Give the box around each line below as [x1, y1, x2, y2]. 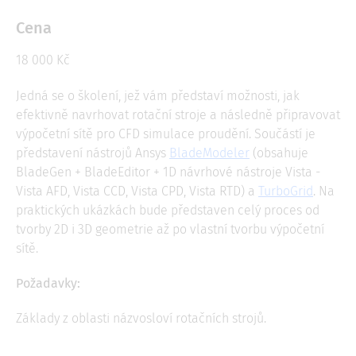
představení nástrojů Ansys [16, 145, 169, 161]
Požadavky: [16, 276, 80, 292]
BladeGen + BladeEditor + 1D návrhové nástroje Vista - [16, 164, 320, 180]
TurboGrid [258, 184, 313, 199]
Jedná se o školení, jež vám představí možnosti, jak [16, 88, 300, 104]
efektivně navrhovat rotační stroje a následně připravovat [16, 107, 340, 123]
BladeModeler [169, 145, 250, 161]
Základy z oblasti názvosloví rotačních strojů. [16, 311, 266, 327]
